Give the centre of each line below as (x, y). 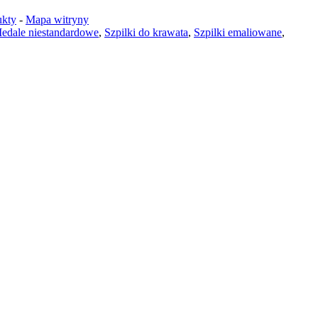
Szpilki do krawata (146, 32)
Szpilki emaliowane (238, 32)
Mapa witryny (57, 19)
